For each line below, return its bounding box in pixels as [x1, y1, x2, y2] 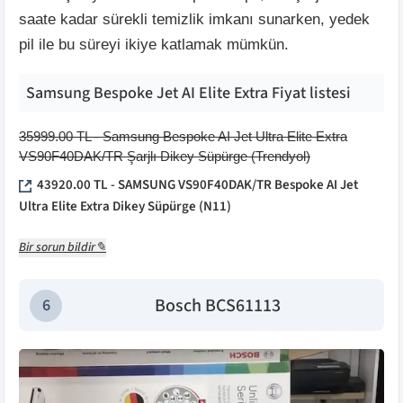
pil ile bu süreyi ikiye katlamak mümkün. [19, 35, 289, 53]
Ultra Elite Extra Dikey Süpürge [19, 196, 196, 216]
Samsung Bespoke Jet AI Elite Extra [26, 81, 268, 104]
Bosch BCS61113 [154, 292, 281, 318]
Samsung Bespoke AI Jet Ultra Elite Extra [103, 128, 347, 144]
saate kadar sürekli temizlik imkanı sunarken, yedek [19, 10, 370, 28]
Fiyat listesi [268, 81, 351, 104]
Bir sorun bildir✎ [19, 237, 106, 256]
